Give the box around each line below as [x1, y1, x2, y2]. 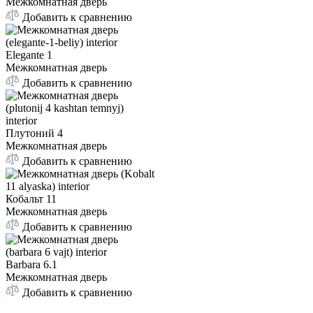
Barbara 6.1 [6, 259, 57, 271]
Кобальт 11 [6, 193, 57, 205]
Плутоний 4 [6, 127, 63, 140]
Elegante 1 [6, 49, 52, 61]
